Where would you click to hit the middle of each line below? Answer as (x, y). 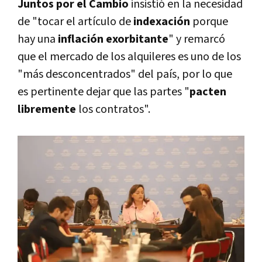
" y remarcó (197, 39)
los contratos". (114, 109)
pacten (208, 92)
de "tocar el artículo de (75, 21)
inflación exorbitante (113, 39)
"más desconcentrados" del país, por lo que (125, 74)
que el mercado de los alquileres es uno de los (129, 56)
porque (210, 21)
